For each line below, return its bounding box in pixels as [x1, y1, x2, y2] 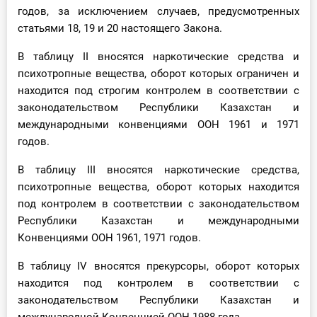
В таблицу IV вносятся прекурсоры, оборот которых [18, 260, 299, 273]
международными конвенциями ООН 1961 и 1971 [18, 118, 299, 132]
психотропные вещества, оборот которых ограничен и [18, 67, 299, 81]
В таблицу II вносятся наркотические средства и [18, 50, 299, 64]
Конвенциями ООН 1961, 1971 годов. [18, 231, 201, 245]
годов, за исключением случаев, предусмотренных [18, 5, 299, 18]
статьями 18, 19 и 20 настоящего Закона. [18, 22, 222, 35]
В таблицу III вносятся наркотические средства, [18, 163, 299, 177]
